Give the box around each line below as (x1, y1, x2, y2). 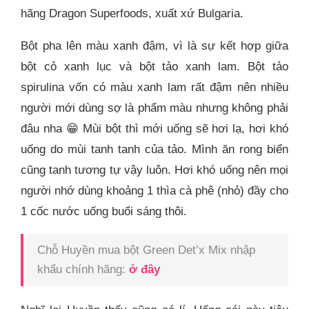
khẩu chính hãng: (37, 263, 129, 277)
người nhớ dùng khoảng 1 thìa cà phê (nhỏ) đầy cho (21, 184, 288, 198)
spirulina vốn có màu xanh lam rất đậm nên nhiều (21, 81, 288, 94)
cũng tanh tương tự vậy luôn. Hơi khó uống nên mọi (21, 163, 288, 177)
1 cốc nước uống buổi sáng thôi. (21, 205, 187, 219)
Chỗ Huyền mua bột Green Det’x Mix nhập (37, 243, 255, 257)
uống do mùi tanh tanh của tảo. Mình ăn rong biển (21, 143, 288, 157)
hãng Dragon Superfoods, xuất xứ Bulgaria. (21, 7, 243, 21)
